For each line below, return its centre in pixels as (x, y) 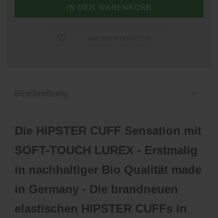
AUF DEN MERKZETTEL (120, 39)
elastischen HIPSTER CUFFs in (101, 209)
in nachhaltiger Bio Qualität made (108, 170)
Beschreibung (41, 93)
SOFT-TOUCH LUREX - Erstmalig (106, 150)
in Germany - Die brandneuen (96, 189)
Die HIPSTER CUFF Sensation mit (108, 131)
